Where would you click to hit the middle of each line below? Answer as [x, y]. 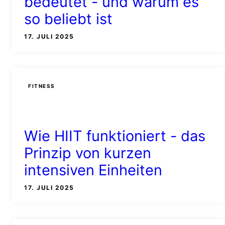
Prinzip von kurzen [88, 153]
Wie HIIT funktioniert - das [115, 136]
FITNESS [42, 86]
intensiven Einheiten [93, 170]
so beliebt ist [68, 19]
